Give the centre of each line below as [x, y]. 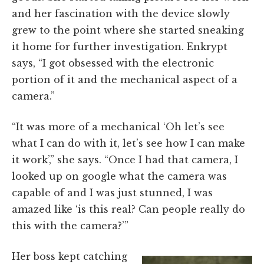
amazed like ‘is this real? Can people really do [128, 209]
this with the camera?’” [70, 225]
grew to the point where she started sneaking [128, 30]
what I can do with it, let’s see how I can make [128, 143]
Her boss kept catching [70, 256]
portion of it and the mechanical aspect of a [125, 79]
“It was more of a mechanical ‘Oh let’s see [118, 126]
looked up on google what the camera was [119, 176]
